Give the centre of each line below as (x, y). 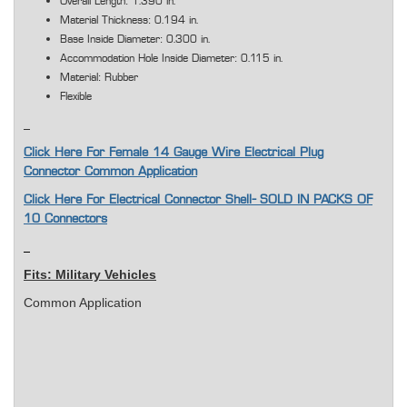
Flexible (76, 97)
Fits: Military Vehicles (90, 275)
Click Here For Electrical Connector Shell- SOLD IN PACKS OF (198, 200)
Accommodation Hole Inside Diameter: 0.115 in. (171, 59)
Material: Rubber (99, 78)
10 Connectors (65, 219)
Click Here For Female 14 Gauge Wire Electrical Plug (174, 153)
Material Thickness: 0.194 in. (129, 20)
